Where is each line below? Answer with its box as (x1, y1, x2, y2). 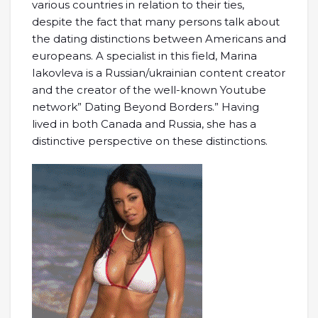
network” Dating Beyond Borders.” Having (32, 100, 259, 114)
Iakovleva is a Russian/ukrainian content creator (32, 66, 285, 79)
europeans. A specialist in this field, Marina (32, 49, 257, 62)
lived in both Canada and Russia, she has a (32, 117, 256, 131)
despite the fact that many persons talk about (32, 15, 280, 28)
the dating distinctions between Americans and (32, 32, 286, 45)
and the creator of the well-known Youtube (32, 83, 266, 97)
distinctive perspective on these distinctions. (32, 134, 268, 148)
